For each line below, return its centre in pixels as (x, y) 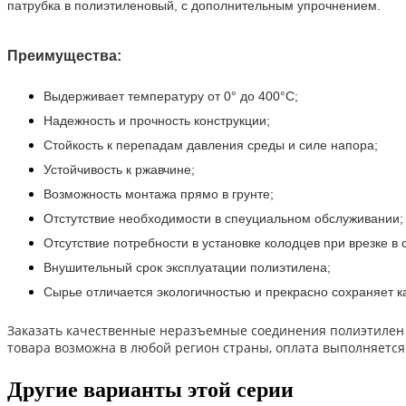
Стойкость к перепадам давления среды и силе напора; (211, 145)
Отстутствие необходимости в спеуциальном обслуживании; (223, 218)
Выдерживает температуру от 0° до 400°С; (171, 96)
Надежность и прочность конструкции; (157, 120)
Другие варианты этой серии (150, 389)
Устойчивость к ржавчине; (119, 169)
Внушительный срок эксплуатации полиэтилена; (187, 267)
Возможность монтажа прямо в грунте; (159, 193)
